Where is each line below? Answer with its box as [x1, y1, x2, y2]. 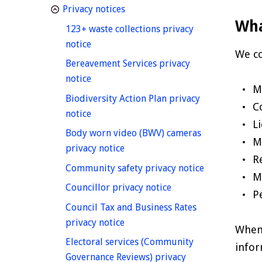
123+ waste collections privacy [65, 23, 194, 35]
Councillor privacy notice [65, 182, 171, 194]
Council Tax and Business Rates [65, 201, 196, 213]
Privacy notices [63, 4, 125, 15]
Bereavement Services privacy [65, 58, 190, 70]
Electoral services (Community [65, 236, 194, 248]
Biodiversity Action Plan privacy [65, 92, 200, 104]
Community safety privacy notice [65, 162, 204, 174]
